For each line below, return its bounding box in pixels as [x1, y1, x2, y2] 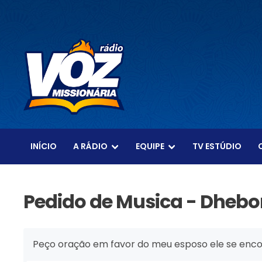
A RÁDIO [73, 140, 108, 152]
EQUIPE [136, 140, 164, 152]
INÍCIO [30, 140, 57, 152]
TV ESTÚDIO [192, 140, 242, 152]
